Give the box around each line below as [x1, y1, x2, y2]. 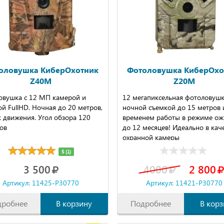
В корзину [56, 197, 92, 208]
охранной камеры [122, 132, 179, 142]
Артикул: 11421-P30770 [146, 177, 223, 187]
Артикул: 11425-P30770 [2, 177, 79, 187]
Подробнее [130, 197, 171, 208]
